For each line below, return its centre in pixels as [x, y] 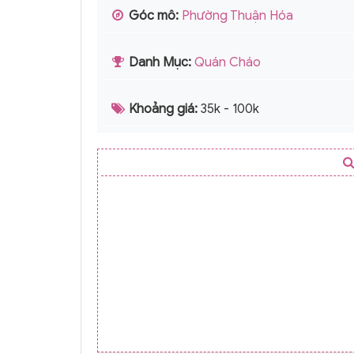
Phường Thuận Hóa [237, 15]
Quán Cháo [228, 62]
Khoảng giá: [163, 109]
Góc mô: [154, 15]
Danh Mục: [160, 62]
